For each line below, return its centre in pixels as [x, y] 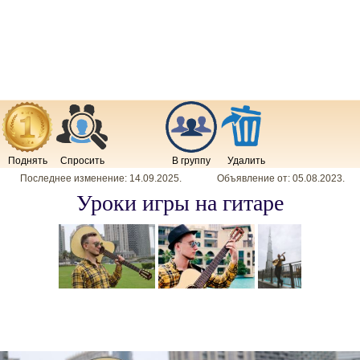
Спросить [82, 161]
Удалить [246, 161]
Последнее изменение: [74, 178]
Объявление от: [254, 178]
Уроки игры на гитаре [180, 203]
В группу [191, 161]
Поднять [27, 161]
